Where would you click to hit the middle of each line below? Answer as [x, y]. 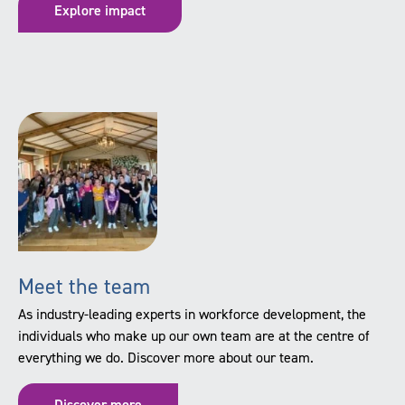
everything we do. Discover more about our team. [166, 357]
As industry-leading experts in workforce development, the [192, 314]
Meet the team [84, 286]
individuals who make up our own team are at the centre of [194, 335]
